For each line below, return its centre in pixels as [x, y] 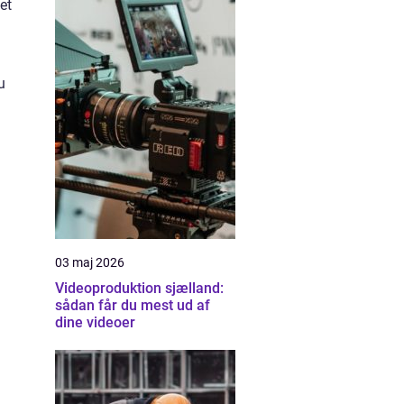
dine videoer [95, 322]
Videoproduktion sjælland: [139, 288]
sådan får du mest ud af [133, 305]
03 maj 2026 [90, 262]
